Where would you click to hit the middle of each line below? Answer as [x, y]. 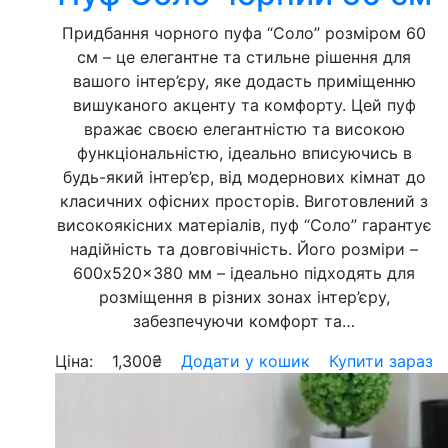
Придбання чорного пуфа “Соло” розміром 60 [244, 33]
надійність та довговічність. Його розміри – [244, 249]
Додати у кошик [245, 361]
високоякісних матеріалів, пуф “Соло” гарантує [244, 225]
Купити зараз [381, 361]
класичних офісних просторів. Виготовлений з [244, 201]
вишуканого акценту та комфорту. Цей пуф [244, 105]
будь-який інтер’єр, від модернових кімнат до [244, 177]
